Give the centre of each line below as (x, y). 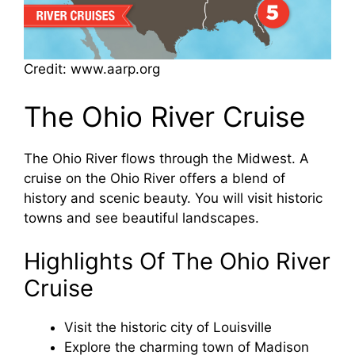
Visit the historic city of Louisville (168, 328)
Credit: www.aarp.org (92, 69)
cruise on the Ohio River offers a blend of (155, 178)
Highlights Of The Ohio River (177, 261)
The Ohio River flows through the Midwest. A (166, 158)
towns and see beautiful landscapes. (141, 218)
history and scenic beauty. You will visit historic (173, 198)
